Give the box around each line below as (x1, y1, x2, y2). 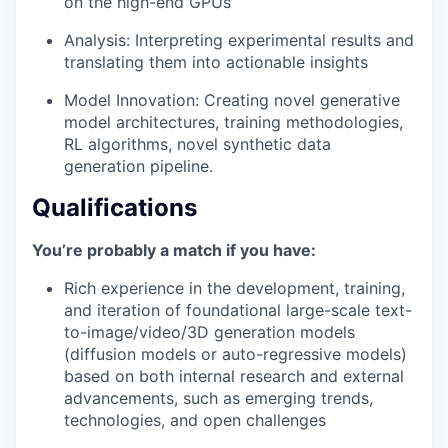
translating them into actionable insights (64, 52, 368, 73)
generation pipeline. (64, 156, 213, 177)
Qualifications (32, 193, 197, 223)
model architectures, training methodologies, (64, 112, 403, 133)
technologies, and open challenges (64, 409, 326, 430)
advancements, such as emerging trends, (64, 387, 373, 408)
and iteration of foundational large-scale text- (64, 299, 412, 320)
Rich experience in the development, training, (64, 277, 405, 298)
